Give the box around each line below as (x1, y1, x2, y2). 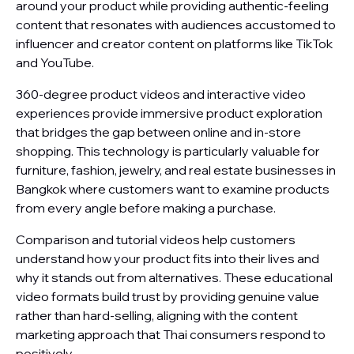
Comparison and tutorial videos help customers (16, 232, 296, 247)
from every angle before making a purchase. (16, 200, 276, 216)
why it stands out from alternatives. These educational (16, 269, 333, 285)
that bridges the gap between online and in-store (16, 124, 301, 140)
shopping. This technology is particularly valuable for (16, 143, 320, 159)
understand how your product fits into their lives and (16, 250, 319, 266)
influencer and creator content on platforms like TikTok (16, 36, 333, 51)
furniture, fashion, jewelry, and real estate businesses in (16, 162, 336, 178)
